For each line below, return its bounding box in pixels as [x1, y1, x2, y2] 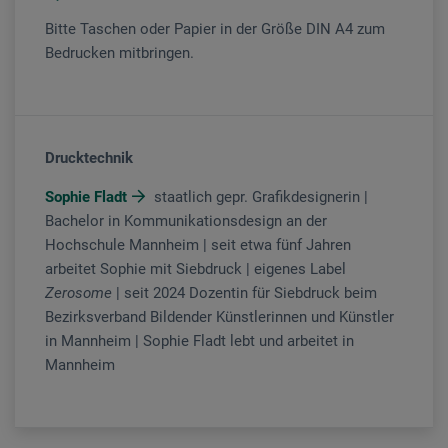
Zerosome [45, 283, 112, 302]
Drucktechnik [45, 148, 133, 167]
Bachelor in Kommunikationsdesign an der [45, 211, 327, 230]
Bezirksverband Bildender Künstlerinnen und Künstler [45, 307, 394, 326]
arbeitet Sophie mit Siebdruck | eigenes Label [45, 259, 346, 278]
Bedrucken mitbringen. [45, 43, 194, 62]
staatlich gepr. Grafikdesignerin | [150, 187, 368, 206]
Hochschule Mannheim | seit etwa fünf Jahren [45, 235, 351, 254]
